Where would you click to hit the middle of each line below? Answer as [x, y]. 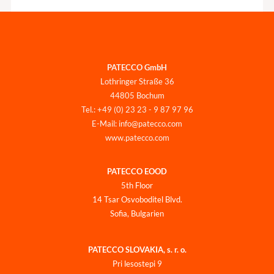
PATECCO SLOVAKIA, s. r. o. [137, 249]
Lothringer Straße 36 [137, 81]
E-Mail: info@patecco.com [137, 123]
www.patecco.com [137, 137]
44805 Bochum [137, 95]
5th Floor [137, 186]
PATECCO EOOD [137, 172]
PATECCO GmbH [137, 67]
